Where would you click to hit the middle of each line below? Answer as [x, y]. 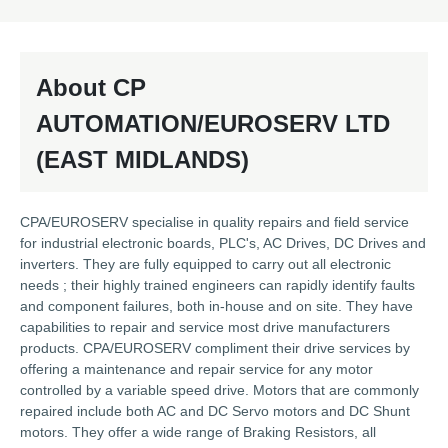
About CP [91, 88]
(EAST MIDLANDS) [142, 160]
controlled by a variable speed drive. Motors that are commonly [219, 390]
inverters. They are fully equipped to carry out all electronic [205, 264]
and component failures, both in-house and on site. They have [216, 306]
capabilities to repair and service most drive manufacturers [205, 327]
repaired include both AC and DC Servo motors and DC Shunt [215, 411]
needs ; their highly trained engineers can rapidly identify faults [217, 285]
